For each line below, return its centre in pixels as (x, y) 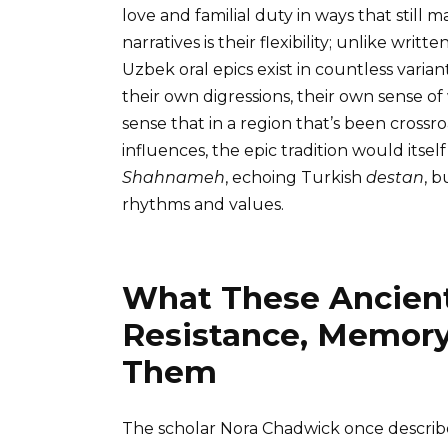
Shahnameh (173, 178)
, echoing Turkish (295, 178)
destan (395, 178)
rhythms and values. (203, 205)
